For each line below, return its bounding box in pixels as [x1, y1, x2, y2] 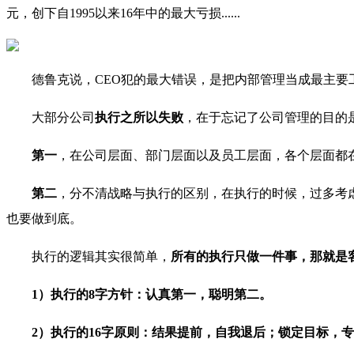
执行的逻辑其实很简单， [32, 250, 171, 264]
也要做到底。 [6, 212, 82, 226]
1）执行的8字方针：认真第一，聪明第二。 [32, 288, 272, 302]
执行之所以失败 [95, 111, 183, 125]
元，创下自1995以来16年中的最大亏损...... [6, 6, 240, 21]
